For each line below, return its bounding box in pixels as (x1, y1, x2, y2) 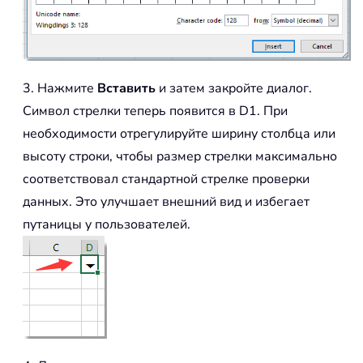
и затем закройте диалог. (156, 79, 312, 97)
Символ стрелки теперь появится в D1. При (23, 101, 288, 120)
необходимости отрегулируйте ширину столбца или (23, 124, 335, 143)
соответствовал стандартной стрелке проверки (23, 169, 310, 188)
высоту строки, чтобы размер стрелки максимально (23, 147, 337, 165)
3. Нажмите (23, 79, 97, 97)
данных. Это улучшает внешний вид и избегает (23, 192, 310, 211)
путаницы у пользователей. (23, 215, 190, 233)
